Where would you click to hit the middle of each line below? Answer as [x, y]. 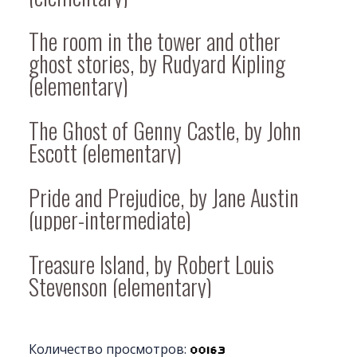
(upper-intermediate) [110, 219]
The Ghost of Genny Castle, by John [165, 130]
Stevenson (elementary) [120, 286]
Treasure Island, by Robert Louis [151, 264]
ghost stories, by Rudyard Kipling [157, 63]
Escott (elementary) [105, 152]
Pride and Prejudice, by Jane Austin [164, 197]
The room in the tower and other [155, 41]
